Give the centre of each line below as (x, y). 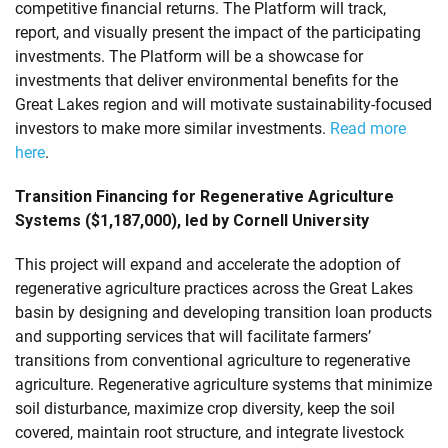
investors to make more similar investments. (172, 128)
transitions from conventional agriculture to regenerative (212, 360)
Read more (368, 128)
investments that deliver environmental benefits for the (206, 80)
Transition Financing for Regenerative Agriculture (204, 196)
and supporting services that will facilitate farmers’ (193, 336)
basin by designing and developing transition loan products (223, 312)
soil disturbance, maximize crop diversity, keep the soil (205, 408)
